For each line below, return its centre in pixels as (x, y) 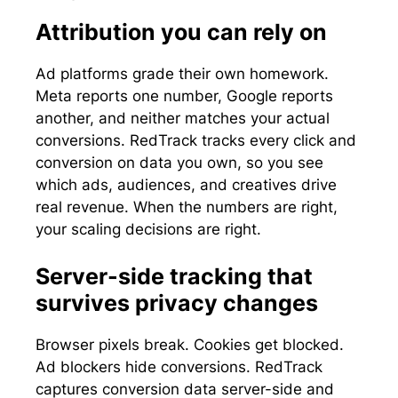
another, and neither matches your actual (183, 118)
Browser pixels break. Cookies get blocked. (190, 345)
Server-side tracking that (174, 277)
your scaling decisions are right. (148, 229)
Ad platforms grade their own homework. (182, 73)
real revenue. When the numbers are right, (187, 207)
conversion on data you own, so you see (179, 162)
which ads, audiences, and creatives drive (186, 184)
